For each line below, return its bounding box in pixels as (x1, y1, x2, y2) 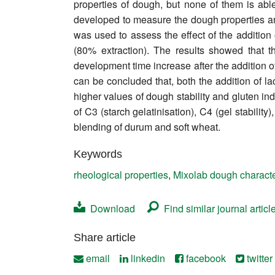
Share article (74, 231, 136, 244)
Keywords (74, 148, 122, 161)
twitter (244, 251, 273, 266)
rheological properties (74, 168, 168, 182)
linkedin (128, 251, 165, 266)
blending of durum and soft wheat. (74, 120, 220, 134)
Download (85, 201, 135, 216)
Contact (42, 7, 75, 20)
